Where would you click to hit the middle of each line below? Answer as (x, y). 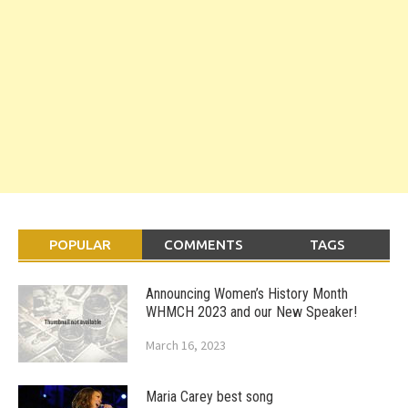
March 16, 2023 (186, 345)
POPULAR (80, 244)
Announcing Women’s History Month (247, 293)
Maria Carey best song (209, 396)
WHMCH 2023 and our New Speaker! (251, 311)
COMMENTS (204, 244)
